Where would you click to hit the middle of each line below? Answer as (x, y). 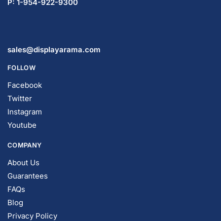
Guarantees (28, 163)
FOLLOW (21, 55)
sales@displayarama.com (54, 37)
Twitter (20, 86)
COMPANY (25, 132)
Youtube (22, 112)
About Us (23, 150)
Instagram (25, 99)
